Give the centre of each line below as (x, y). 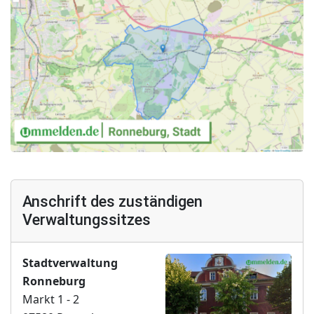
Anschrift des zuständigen (112, 202)
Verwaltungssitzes (87, 220)
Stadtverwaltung (70, 263)
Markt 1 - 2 (51, 300)
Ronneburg (54, 281)
